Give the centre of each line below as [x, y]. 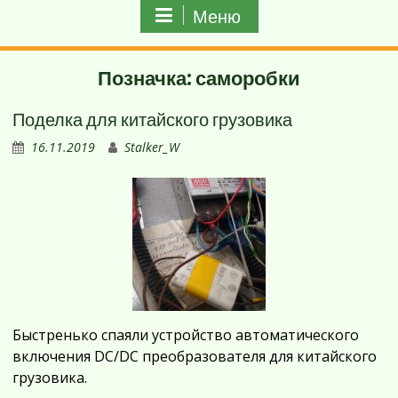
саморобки [248, 78]
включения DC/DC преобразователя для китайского [195, 356]
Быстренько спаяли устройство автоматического [186, 335]
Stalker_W [152, 147]
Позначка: [147, 78]
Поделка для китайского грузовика [153, 119]
